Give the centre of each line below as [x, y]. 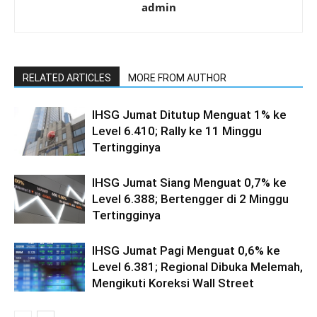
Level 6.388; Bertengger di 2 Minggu [190, 199]
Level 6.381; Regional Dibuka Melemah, [197, 267]
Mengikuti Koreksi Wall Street [173, 283]
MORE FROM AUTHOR [177, 78]
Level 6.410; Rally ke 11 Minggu [177, 131]
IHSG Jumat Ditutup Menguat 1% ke [189, 115]
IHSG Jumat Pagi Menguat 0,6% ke [186, 250]
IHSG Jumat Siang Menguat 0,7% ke [189, 183]
